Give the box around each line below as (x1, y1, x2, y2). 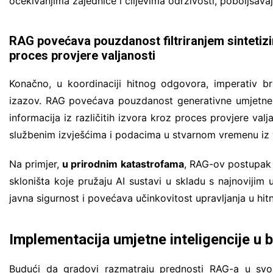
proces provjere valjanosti (9, 48, 155, 63)
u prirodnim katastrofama (62, 157, 184, 170)
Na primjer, (9, 157, 63, 170)
